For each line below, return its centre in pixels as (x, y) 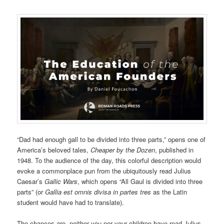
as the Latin (169, 192)
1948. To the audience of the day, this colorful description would (109, 160)
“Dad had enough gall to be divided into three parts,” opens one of (111, 139)
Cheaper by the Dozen (123, 150)
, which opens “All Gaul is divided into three (140, 181)
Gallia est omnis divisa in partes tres (98, 192)
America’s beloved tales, (54, 150)
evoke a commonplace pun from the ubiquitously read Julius (104, 171)
